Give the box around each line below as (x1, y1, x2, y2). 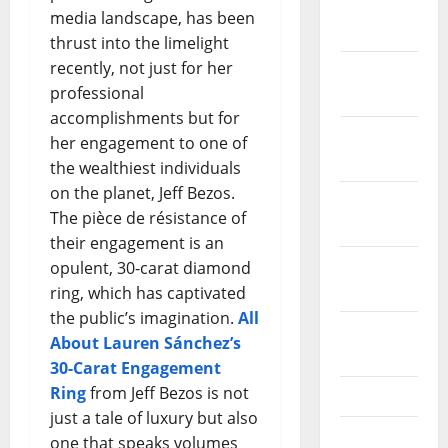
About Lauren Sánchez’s (50, 331, 241, 354)
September (339, 255, 426, 278)
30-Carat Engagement (50, 356, 221, 379)
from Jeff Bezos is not (86, 381, 249, 404)
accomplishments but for (50, 106, 240, 129)
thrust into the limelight (50, 31, 229, 54)
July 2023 (339, 385, 410, 408)
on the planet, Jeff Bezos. (50, 181, 235, 204)
